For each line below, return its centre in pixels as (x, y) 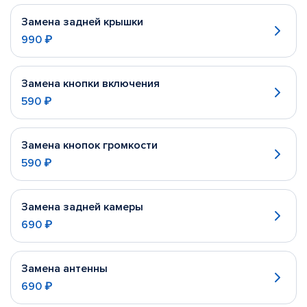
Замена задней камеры (82, 207)
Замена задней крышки (82, 22)
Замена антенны (64, 269)
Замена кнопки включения (90, 84)
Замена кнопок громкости (89, 145)
